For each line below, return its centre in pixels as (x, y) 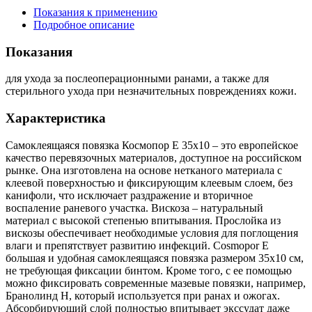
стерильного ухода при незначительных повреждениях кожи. (151, 91)
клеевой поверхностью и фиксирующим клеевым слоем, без (149, 182)
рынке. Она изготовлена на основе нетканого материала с (144, 170)
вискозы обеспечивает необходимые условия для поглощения (152, 233)
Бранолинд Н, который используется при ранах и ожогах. (143, 295)
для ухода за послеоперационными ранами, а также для (137, 79)
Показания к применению (95, 12)
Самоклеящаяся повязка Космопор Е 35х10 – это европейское (152, 145)
